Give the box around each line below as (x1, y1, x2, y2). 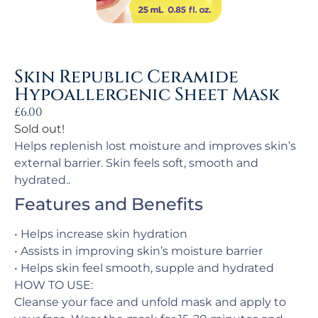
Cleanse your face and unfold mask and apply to (14, 295, 286, 309)
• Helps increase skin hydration (14, 227, 187, 241)
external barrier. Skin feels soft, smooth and (14, 156, 258, 170)
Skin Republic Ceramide (14, 65, 238, 89)
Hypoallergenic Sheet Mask (14, 83, 280, 106)
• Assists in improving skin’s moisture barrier (14, 244, 263, 258)
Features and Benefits (14, 194, 203, 214)
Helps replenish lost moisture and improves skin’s (14, 139, 296, 153)
